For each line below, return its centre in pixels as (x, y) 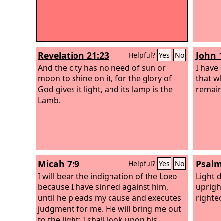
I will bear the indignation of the (99, 176)
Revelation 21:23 (74, 55)
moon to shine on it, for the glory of (105, 78)
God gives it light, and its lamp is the (105, 89)
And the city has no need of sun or (102, 67)
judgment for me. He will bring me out (110, 208)
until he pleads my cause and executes (110, 198)
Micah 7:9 (59, 164)
